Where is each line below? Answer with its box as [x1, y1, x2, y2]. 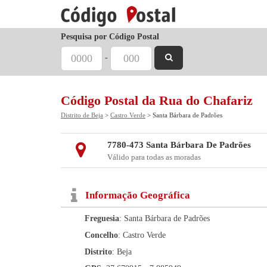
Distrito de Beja [61, 111, 103, 119]
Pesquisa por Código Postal [61, 32, 159, 41]
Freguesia [85, 214, 119, 223]
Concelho [85, 231, 118, 240]
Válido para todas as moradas [107, 153, 201, 162]
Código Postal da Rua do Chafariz [61, 93, 253, 108]
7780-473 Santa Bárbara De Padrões [107, 140, 251, 150]
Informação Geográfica [85, 190, 190, 201]
